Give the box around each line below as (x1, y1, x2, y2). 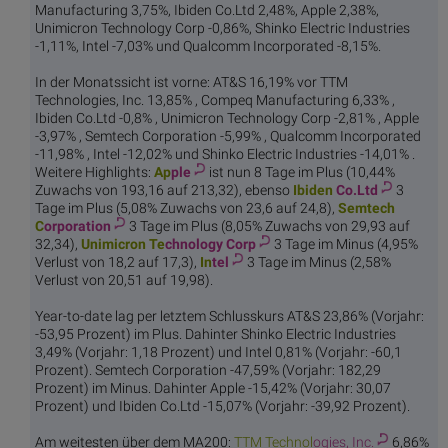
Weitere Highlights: (35, 164, 154, 181)
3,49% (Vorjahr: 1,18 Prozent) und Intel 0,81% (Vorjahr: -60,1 (35, 344, 402, 361)
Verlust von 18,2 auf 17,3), (35, 254, 200, 271)
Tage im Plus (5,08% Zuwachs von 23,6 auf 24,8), (35, 200, 338, 217)
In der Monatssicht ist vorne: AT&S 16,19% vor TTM (35, 74, 348, 91)
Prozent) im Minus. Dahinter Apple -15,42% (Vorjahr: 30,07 (35, 380, 391, 397)
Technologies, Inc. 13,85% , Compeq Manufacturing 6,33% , (35, 92, 395, 109)
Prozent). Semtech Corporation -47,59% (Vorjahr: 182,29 (35, 362, 381, 379)
